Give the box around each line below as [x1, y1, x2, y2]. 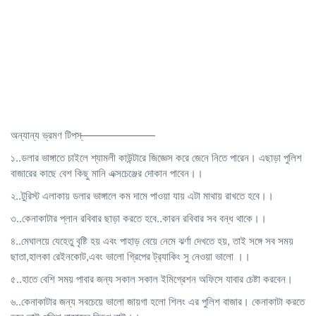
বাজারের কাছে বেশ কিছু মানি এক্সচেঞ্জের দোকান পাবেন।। [11, 164, 203, 180]
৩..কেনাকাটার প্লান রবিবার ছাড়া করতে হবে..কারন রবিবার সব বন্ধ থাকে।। [11, 209, 267, 225]
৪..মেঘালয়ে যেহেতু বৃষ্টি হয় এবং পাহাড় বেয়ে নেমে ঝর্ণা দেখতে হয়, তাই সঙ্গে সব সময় [11, 232, 293, 248]
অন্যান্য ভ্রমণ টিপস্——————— [11, 126, 155, 142]
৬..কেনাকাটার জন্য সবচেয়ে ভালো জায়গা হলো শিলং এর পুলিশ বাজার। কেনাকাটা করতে [11, 293, 305, 308]
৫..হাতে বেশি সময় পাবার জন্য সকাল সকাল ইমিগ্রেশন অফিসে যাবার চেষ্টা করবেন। [11, 270, 293, 286]
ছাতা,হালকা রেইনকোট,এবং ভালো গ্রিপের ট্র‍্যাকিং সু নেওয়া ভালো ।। [11, 248, 250, 263]
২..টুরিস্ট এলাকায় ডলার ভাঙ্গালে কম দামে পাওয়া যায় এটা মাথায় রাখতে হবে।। [11, 187, 274, 202]
